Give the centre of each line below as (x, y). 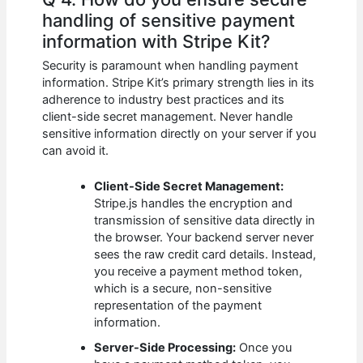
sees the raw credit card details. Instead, (205, 255)
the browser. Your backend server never (204, 238)
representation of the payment (178, 306)
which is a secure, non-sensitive (183, 289)
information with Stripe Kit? (157, 41)
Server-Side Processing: (165, 348)
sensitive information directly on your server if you (179, 134)
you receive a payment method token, (199, 272)
